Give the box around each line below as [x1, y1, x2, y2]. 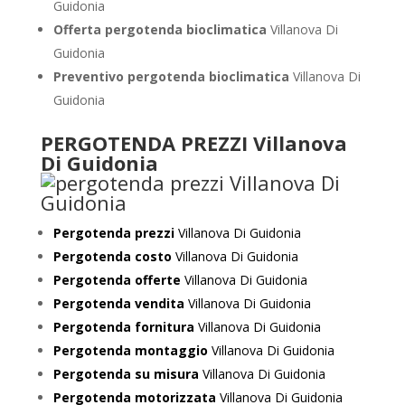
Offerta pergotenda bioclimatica [52, 21, 270, 38]
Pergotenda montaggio [52, 342, 208, 359]
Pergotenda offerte [52, 271, 181, 288]
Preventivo [52, 68, 127, 85]
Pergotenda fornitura [52, 318, 194, 335]
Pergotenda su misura [52, 365, 199, 382]
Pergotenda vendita [52, 295, 184, 312]
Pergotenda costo [52, 248, 175, 265]
